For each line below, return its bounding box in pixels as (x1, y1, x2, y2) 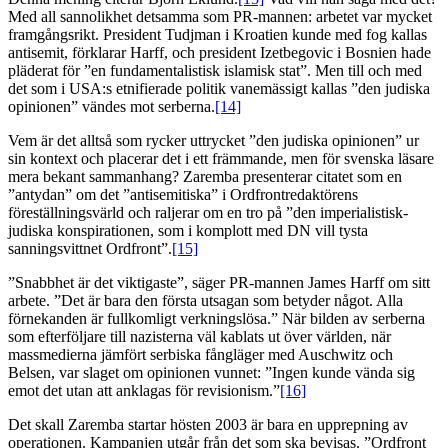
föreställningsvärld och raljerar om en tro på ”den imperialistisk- (8, 204, 408, 222)
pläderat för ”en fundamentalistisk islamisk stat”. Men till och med (8, 62, 422, 80)
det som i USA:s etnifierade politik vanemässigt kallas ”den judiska (8, 80, 430, 98)
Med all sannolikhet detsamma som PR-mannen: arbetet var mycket (8, 8, 432, 26)
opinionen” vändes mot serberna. (8, 98, 215, 116)
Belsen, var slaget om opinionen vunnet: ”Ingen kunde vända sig (8, 364, 415, 382)
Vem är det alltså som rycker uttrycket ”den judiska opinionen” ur (8, 132, 419, 150)
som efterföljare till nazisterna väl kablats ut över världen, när (8, 328, 391, 346)
